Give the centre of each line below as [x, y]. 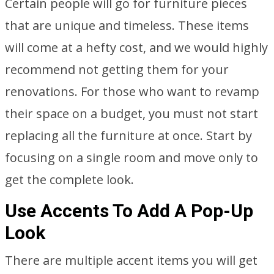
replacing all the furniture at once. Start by [128, 135]
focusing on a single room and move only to [131, 157]
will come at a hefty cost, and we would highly [136, 47]
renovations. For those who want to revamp [132, 91]
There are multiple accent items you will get [131, 260]
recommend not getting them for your [117, 69]
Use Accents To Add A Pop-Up [129, 211]
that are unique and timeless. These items [127, 25]
